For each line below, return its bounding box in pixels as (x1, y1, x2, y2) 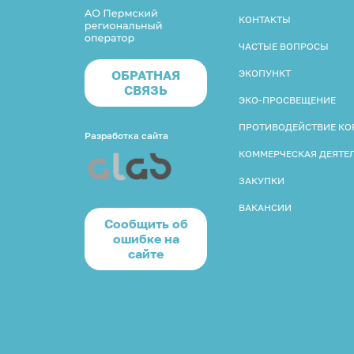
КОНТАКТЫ (239, 13, 291, 25)
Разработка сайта (85, 129, 168, 141)
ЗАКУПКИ (239, 174, 284, 186)
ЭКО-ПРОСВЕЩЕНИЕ (239, 93, 336, 106)
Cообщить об (104, 215, 188, 232)
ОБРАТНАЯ (111, 66, 180, 83)
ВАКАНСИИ (239, 201, 292, 213)
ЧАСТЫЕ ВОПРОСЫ (239, 40, 329, 52)
